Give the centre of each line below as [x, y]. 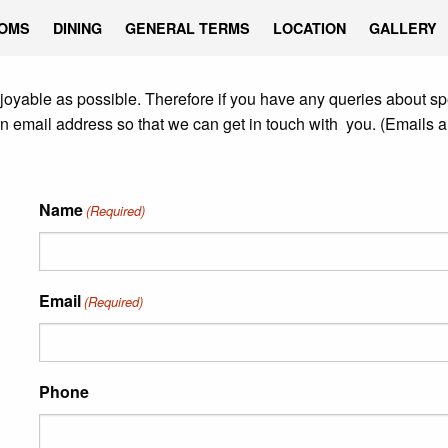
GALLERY [403, 28]
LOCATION [310, 28]
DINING [78, 28]
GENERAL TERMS [188, 28]
